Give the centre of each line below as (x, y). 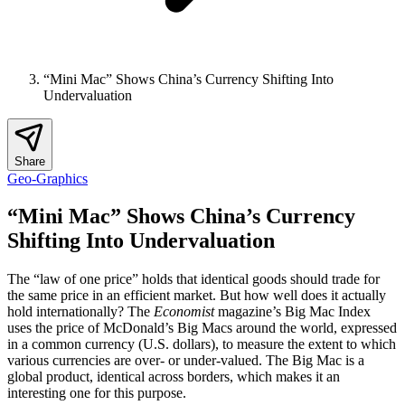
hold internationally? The (80, 312)
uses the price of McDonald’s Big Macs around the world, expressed (202, 328)
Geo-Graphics (47, 178)
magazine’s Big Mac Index (292, 312)
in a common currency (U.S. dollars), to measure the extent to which (202, 344)
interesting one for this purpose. (97, 393)
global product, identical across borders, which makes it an (174, 377)
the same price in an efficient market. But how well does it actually (197, 296)
